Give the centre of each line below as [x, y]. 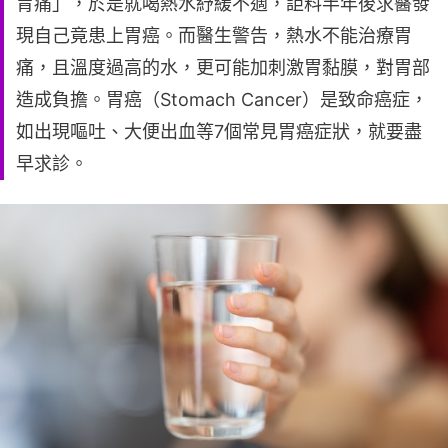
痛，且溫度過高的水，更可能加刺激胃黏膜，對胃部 [223, 67]
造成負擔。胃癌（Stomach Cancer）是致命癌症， [222, 99]
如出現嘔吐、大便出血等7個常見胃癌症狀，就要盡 [219, 131]
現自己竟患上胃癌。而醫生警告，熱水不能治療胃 [214, 35]
